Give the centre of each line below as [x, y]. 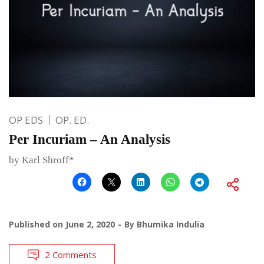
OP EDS [26, 120]
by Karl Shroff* [42, 160]
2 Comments [71, 254]
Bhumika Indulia [171, 224]
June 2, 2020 [90, 224]
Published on [37, 224]
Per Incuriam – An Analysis [90, 139]
